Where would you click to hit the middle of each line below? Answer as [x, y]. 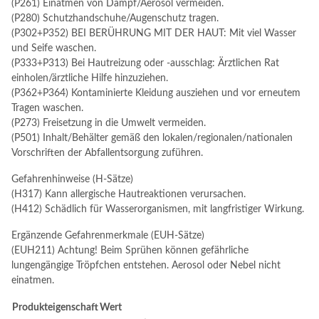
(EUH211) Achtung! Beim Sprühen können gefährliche [130, 251]
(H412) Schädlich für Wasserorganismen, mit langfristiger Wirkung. [158, 209]
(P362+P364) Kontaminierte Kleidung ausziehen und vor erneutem [156, 93]
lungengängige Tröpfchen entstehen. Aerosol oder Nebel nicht [146, 266]
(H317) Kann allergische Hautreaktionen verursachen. [129, 194]
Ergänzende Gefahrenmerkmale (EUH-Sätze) [108, 236]
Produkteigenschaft [55, 308]
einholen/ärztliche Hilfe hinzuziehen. [90, 78]
